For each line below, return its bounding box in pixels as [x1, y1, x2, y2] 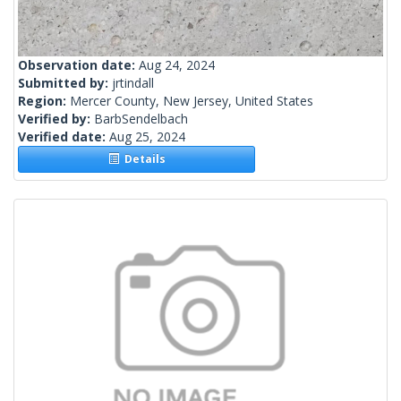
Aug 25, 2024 [109, 128, 185, 146]
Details [118, 151, 166, 167]
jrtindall [112, 74, 154, 92]
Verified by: [18, 110, 94, 128]
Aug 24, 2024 [139, 56, 215, 74]
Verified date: [18, 128, 109, 146]
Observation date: [18, 56, 139, 74]
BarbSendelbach [94, 110, 188, 128]
